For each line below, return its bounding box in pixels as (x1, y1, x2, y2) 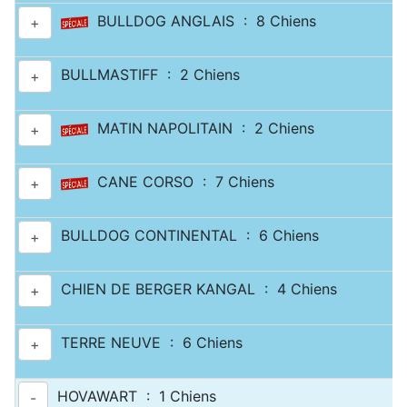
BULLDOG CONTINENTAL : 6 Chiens (52, 226, 319, 245)
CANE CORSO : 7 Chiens (88, 173, 274, 192)
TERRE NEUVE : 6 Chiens (52, 333, 243, 352)
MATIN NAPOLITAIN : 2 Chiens (88, 119, 314, 138)
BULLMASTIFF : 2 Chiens (52, 65, 240, 84)
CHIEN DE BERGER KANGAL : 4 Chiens (52, 280, 337, 299)
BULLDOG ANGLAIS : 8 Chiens (88, 12, 316, 31)
